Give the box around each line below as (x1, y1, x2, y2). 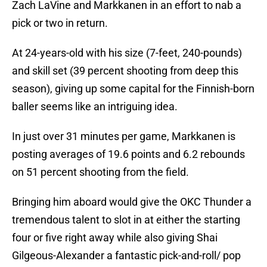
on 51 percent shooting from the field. (12, 166, 189, 179)
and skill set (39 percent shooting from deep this (12, 64, 238, 77)
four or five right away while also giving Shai (12, 231, 218, 244)
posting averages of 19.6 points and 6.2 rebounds (12, 148, 245, 161)
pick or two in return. (12, 17, 108, 30)
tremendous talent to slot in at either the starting (12, 213, 240, 226)
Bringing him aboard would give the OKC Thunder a (12, 195, 252, 209)
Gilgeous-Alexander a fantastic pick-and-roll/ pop (12, 249, 241, 262)
